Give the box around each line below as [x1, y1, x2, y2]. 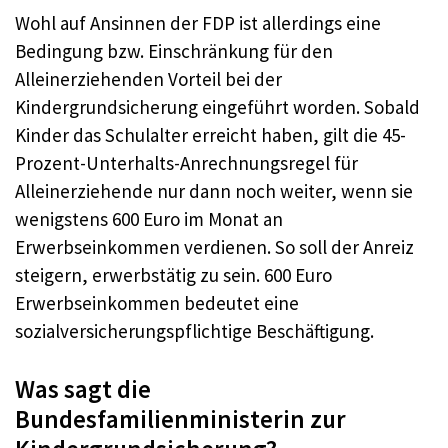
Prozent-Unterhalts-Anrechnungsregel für [15, 151, 358, 176]
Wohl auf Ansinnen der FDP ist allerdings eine [15, 11, 381, 36]
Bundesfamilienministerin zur [15, 402, 346, 435]
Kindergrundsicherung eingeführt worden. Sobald [15, 95, 420, 120]
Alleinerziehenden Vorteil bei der [15, 67, 282, 92]
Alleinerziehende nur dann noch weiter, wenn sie [15, 179, 413, 204]
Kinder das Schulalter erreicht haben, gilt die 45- [15, 123, 406, 148]
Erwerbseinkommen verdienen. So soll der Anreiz [15, 235, 414, 260]
